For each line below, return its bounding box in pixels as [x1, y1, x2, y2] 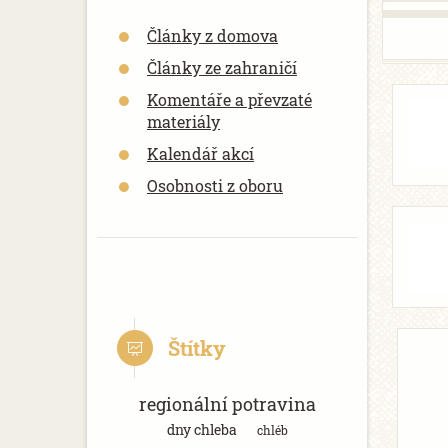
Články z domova [147, 25, 278, 46]
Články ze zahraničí [147, 57, 297, 78]
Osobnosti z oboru [147, 175, 283, 196]
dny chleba [166, 420, 237, 439]
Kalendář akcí [147, 143, 254, 164]
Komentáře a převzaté [147, 89, 312, 110]
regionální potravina [138, 392, 316, 416]
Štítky [168, 335, 226, 361]
